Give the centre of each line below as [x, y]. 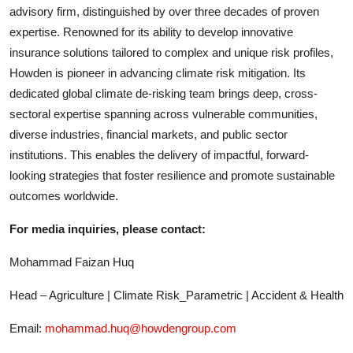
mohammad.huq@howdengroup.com [141, 328]
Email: [27, 328]
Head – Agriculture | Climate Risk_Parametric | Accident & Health [176, 295]
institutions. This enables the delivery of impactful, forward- [159, 154]
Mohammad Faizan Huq [72, 262]
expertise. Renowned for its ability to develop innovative [151, 32]
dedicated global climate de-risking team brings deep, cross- [163, 93]
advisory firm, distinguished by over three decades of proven [164, 11]
